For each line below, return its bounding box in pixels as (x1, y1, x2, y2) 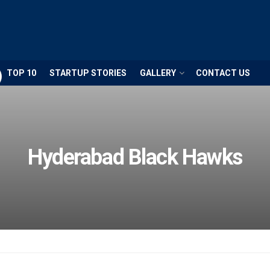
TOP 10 (7, 68, 36, 78)
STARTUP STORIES (49, 68, 127, 78)
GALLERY (140, 68, 176, 78)
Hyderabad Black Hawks (28, 145, 242, 170)
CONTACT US (196, 68, 250, 78)
